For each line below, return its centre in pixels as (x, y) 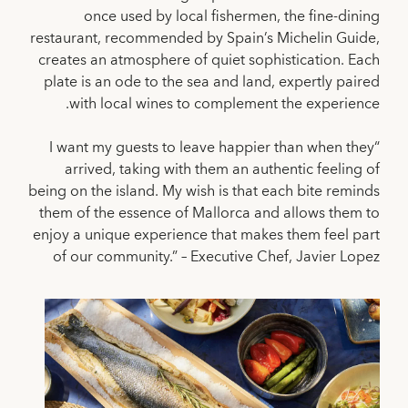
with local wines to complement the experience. (224, 103)
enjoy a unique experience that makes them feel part (206, 235)
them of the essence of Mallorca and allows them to (209, 213)
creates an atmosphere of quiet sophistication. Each (209, 60)
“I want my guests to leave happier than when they (212, 147)
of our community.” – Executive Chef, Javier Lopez (216, 256)
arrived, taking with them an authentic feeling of (222, 169)
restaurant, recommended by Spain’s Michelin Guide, (205, 38)
